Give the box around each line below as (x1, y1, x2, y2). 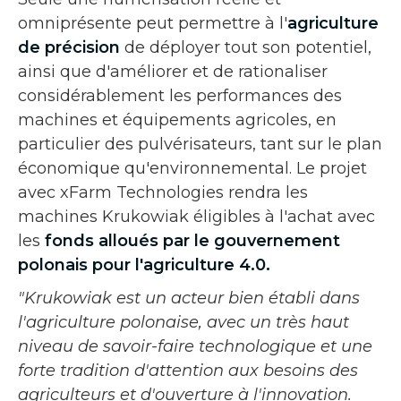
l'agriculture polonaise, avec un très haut (18, 311, 349, 332)
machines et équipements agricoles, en (18, 109, 337, 130)
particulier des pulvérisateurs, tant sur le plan (18, 133, 382, 154)
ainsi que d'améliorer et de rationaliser (18, 61, 328, 81)
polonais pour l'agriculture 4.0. (18, 254, 270, 275)
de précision (18, 37, 120, 57)
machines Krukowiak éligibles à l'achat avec (18, 206, 375, 226)
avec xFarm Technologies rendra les (18, 182, 308, 202)
